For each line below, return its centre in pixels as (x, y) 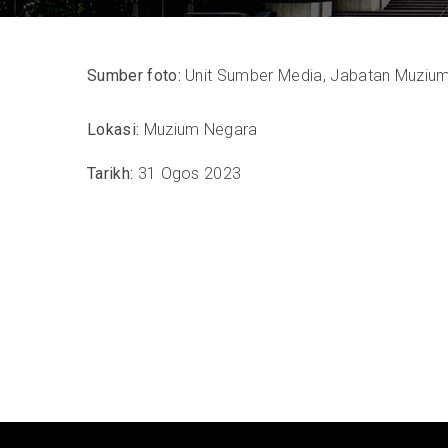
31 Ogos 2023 (187, 173)
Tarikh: (110, 173)
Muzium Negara (200, 129)
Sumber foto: (134, 75)
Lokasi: (115, 129)
